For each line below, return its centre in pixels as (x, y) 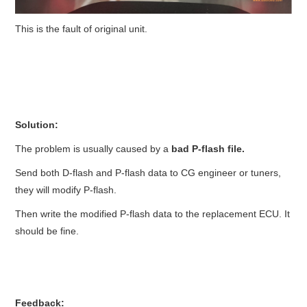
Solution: (37, 124)
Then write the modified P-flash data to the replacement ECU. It (153, 213)
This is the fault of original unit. (82, 28)
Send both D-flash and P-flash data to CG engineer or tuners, (148, 172)
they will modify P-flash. (66, 189)
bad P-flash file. (208, 148)
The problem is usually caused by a (94, 148)
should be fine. (47, 231)
